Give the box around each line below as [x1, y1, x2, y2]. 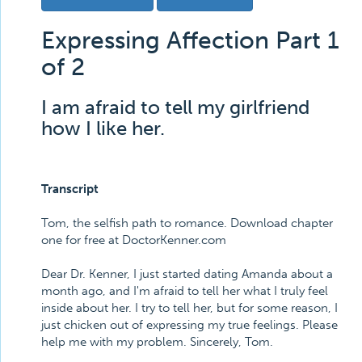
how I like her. [41, 116, 165, 140]
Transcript [41, 182, 99, 196]
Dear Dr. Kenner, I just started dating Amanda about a [41, 267, 333, 281]
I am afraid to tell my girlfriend [41, 95, 309, 119]
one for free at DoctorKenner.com [41, 233, 226, 247]
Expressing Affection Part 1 [41, 26, 339, 55]
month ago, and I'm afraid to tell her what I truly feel [41, 284, 328, 298]
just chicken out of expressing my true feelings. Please [41, 318, 338, 332]
